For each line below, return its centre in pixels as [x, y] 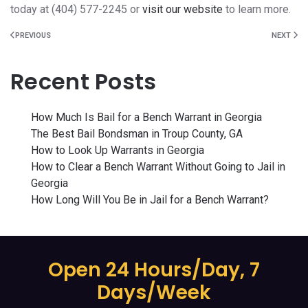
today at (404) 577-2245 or [76, 9]
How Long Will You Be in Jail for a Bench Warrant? [150, 200]
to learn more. [257, 9]
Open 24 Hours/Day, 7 [154, 270]
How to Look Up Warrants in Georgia [118, 150]
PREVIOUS [33, 35]
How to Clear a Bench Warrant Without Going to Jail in [158, 167]
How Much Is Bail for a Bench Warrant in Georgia [146, 117]
